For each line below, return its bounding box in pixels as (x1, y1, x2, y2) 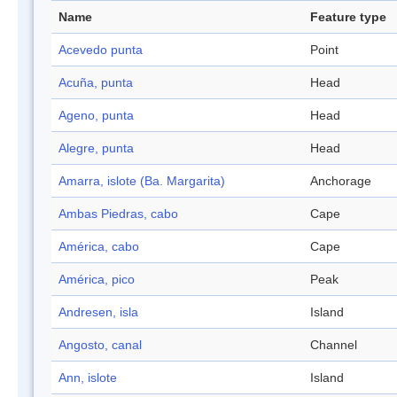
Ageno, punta (58, 108, 134, 123)
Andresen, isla (58, 305, 138, 320)
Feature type (310, 10, 386, 25)
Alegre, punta (58, 141, 134, 156)
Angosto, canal (58, 338, 142, 353)
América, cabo (58, 239, 139, 254)
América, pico (58, 272, 135, 287)
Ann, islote (58, 370, 117, 385)
